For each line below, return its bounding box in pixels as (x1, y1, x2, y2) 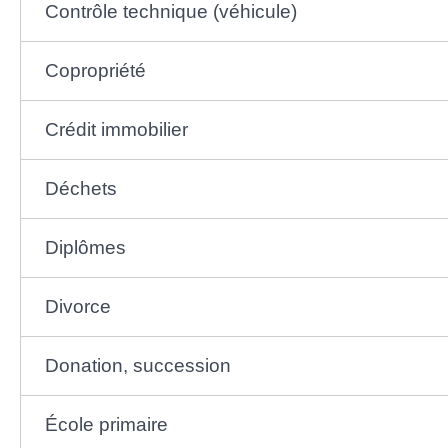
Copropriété (44, 59, 146, 81)
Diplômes (44, 236, 126, 258)
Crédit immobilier (44, 118, 188, 140)
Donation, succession (44, 354, 231, 376)
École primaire (44, 413, 168, 435)
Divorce (44, 295, 111, 317)
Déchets (44, 177, 117, 199)
